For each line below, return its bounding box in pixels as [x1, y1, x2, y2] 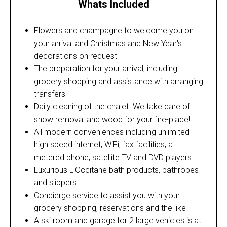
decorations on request [34, 51, 117, 61]
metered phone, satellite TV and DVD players [34, 152, 192, 162]
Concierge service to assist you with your [34, 190, 180, 200]
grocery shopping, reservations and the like [34, 203, 186, 213]
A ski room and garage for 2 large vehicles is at [34, 215, 201, 225]
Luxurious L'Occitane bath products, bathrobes [34, 165, 199, 175]
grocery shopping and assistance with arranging [34, 76, 203, 86]
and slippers [34, 177, 77, 187]
